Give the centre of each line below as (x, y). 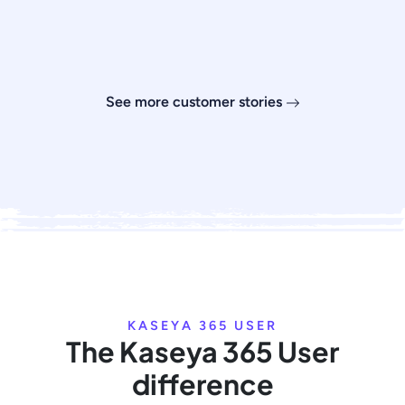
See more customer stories (195, 102)
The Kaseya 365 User (202, 351)
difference (202, 384)
